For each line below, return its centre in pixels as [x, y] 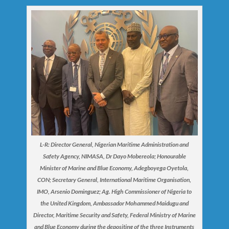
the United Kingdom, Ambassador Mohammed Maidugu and [114, 203]
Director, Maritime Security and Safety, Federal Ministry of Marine [114, 215]
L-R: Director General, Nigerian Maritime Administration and [114, 144]
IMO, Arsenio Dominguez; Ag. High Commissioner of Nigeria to [114, 191]
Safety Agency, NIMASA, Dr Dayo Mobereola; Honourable [114, 156]
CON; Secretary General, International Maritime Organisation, [114, 179]
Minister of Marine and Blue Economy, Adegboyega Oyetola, [114, 168]
